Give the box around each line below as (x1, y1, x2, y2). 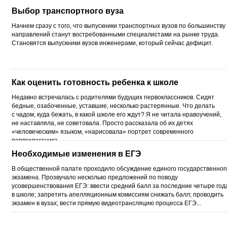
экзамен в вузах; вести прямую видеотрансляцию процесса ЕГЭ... (12, 199, 201, 207)
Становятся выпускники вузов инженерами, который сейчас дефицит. (12, 39, 213, 47)
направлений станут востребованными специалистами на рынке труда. (12, 30, 219, 38)
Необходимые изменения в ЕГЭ (12, 149, 141, 158)
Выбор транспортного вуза (12, 6, 124, 15)
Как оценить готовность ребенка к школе (12, 78, 178, 87)
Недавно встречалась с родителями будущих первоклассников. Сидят (12, 93, 214, 101)
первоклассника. (12, 136, 59, 144)
